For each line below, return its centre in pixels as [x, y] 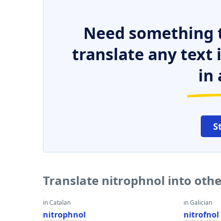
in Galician [198, 203]
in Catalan [57, 203]
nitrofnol [202, 215]
